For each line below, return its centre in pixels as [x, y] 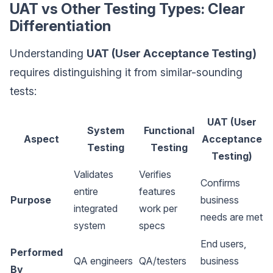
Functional [169, 130]
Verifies [155, 174]
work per [158, 208]
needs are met [232, 217]
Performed [37, 252]
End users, [223, 243]
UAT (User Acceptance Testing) [172, 53]
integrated [96, 208]
